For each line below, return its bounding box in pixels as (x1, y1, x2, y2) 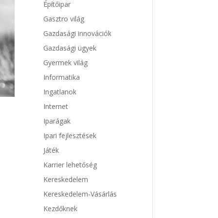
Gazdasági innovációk (43, 29, 112, 38)
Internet (43, 102, 69, 111)
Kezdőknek (43, 204, 78, 214)
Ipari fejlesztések (43, 131, 97, 141)
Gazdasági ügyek (43, 43, 97, 53)
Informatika (43, 73, 80, 82)
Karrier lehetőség (43, 160, 97, 170)
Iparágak (43, 116, 71, 126)
